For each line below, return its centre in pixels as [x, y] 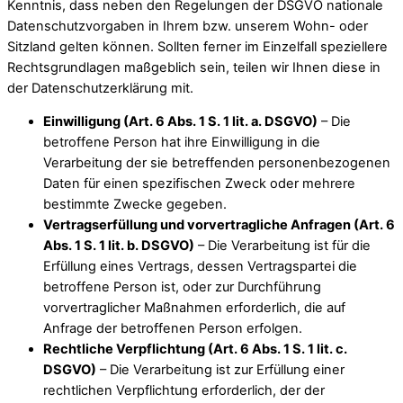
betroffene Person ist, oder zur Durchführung [182, 287]
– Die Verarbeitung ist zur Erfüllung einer [220, 370]
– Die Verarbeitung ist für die [282, 246]
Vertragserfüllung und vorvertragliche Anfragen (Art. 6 [219, 225]
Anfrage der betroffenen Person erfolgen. [173, 329]
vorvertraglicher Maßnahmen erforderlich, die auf [194, 308]
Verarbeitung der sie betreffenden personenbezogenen [217, 163]
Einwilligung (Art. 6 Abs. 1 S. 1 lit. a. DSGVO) [180, 122]
